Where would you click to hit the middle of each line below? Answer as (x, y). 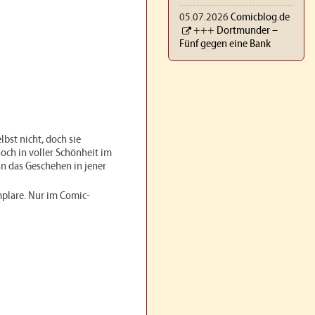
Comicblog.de (260, 18)
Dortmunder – (247, 31)
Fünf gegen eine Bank (225, 45)
